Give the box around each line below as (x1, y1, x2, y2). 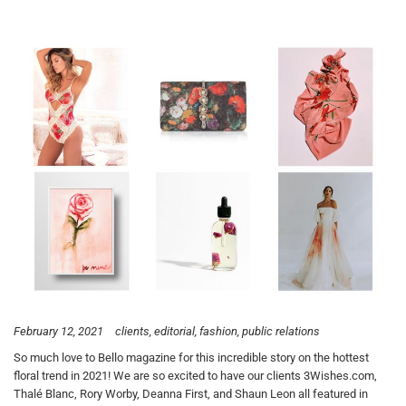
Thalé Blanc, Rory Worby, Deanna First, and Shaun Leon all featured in (14, 387, 368, 401)
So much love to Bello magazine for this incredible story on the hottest (14, 351, 369, 365)
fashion (199, 324, 237, 338)
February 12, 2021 (14, 324, 103, 338)
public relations (242, 324, 320, 338)
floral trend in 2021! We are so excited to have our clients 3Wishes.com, (14, 369, 377, 383)
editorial (154, 324, 195, 338)
